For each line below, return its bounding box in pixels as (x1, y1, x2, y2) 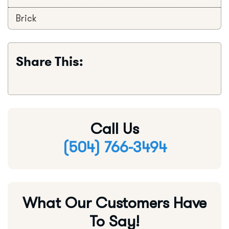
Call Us (90, 119, 139, 139)
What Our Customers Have (22, 193, 207, 213)
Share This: (16, 53, 83, 69)
